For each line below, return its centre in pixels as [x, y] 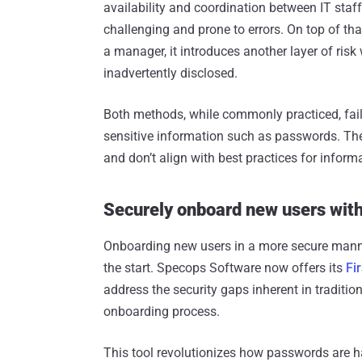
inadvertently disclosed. [170, 74]
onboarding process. [162, 312]
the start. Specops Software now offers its [225, 268]
